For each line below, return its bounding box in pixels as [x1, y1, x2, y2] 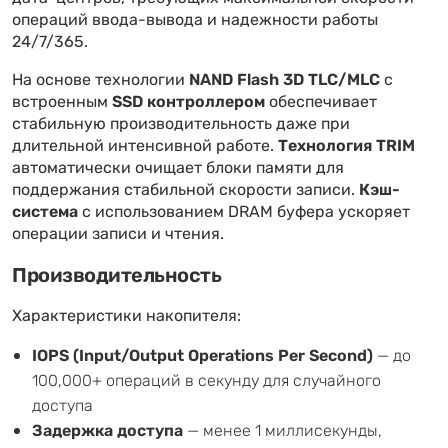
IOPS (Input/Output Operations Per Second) [32, 343, 373, 369]
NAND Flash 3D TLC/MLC [189, 67, 380, 93]
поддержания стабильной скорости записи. [12, 177, 359, 203]
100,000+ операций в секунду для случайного [32, 368, 381, 393]
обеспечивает [265, 89, 377, 115]
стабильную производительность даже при [12, 111, 350, 137]
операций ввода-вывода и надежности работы [12, 7, 378, 33]
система [12, 199, 78, 225]
